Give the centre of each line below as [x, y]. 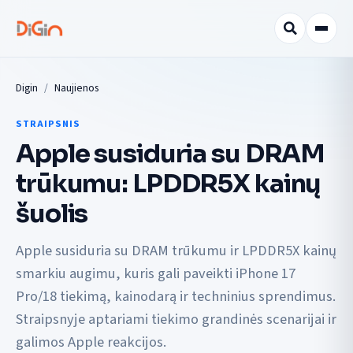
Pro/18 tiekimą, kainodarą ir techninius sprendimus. [176, 297]
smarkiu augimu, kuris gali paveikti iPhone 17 [156, 274]
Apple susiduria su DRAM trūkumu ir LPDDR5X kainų [176, 251]
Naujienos [76, 88]
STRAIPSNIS [48, 124]
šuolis [52, 213]
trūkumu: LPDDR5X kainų [169, 183]
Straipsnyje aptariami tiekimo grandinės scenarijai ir [176, 320]
